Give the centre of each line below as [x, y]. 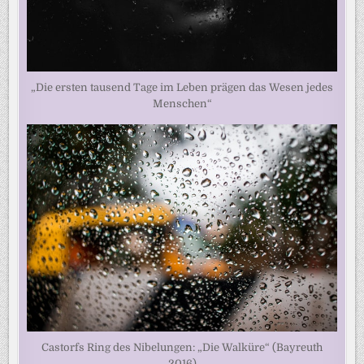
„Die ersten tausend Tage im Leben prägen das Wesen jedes [182, 88]
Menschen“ [182, 104]
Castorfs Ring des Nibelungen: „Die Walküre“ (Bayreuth [182, 347]
